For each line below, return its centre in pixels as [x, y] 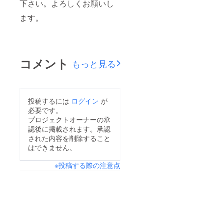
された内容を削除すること [69, 138]
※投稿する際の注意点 [87, 165]
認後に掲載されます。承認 [69, 128]
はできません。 [52, 147]
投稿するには [50, 100]
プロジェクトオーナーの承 [69, 119]
